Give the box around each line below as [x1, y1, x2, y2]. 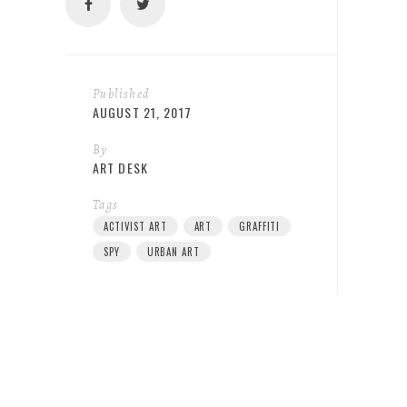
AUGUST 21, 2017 [93, 102, 192, 122]
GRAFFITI [239, 218, 281, 233]
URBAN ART [146, 243, 200, 259]
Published [93, 84, 150, 103]
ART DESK [93, 157, 148, 177]
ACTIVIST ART [104, 218, 167, 233]
